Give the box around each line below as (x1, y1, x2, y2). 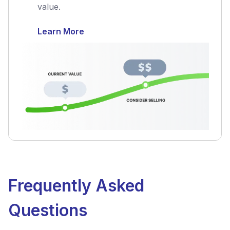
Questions (8, 200, 87, 220)
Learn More (37, 26, 84, 36)
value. (37, 2, 61, 12)
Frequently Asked (8, 175, 144, 196)
